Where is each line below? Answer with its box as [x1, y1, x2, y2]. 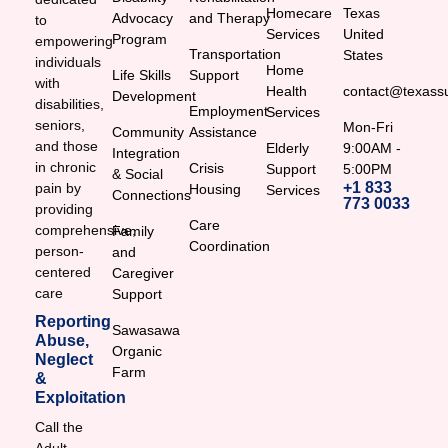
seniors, [35, 117, 86, 134]
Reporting [35, 313, 112, 331]
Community [112, 124, 185, 141]
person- [35, 243, 85, 260]
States [343, 47, 384, 64]
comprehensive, [35, 222, 137, 239]
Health [266, 83, 308, 100]
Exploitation [35, 389, 127, 407]
